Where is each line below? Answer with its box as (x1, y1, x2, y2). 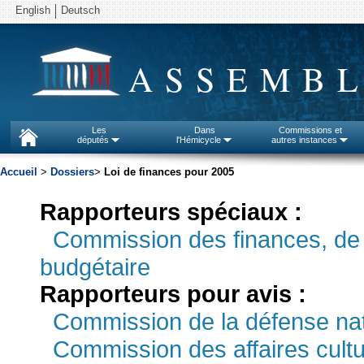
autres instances (271, 135, 338, 145)
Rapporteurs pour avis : (40, 281, 306, 307)
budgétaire (40, 253, 150, 280)
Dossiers (50, 166, 94, 178)
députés (77, 135, 110, 145)
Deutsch (61, 4, 100, 16)
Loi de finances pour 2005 (104, 166, 234, 178)
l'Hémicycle (176, 135, 222, 145)
